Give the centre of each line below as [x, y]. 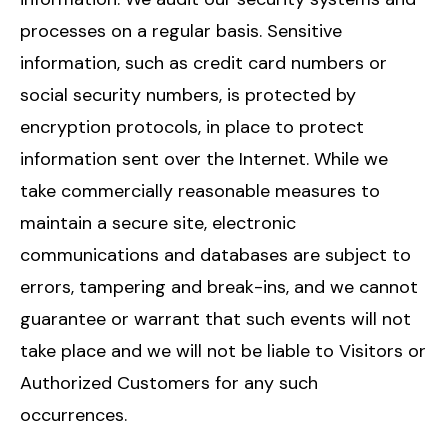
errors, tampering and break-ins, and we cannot [219, 286]
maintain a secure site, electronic [158, 222]
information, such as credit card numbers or [203, 62]
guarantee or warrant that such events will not [215, 318]
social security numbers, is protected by [188, 94]
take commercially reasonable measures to [200, 190]
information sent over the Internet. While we [204, 158]
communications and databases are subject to [215, 254]
